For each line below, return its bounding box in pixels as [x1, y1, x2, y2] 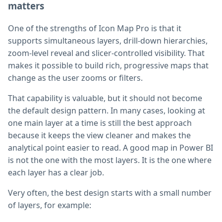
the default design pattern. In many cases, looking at [8, 105, 205, 116]
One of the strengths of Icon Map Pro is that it [8, 23, 181, 34]
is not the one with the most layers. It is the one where [8, 155, 212, 166]
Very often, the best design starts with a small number [8, 187, 212, 199]
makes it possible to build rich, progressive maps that [8, 60, 209, 71]
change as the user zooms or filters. [8, 72, 143, 84]
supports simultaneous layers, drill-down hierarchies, [8, 35, 208, 47]
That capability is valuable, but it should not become [8, 93, 202, 104]
